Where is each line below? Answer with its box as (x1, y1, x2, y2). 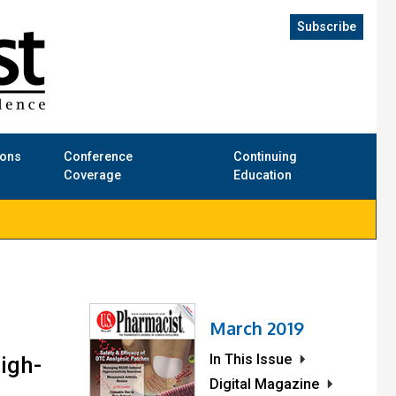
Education (232, 168, 292, 184)
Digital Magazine (209, 376, 319, 393)
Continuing (232, 149, 297, 165)
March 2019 (209, 316, 304, 340)
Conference (64, 149, 133, 165)
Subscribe (297, 19, 356, 34)
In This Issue (209, 351, 292, 369)
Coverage (64, 168, 122, 184)
